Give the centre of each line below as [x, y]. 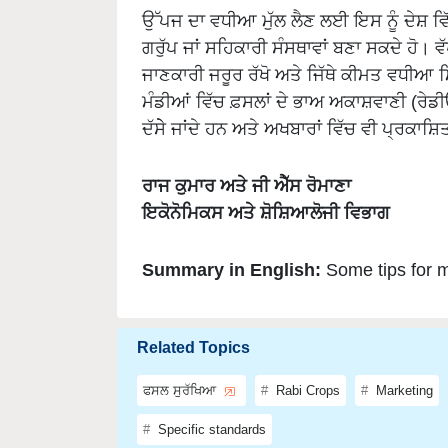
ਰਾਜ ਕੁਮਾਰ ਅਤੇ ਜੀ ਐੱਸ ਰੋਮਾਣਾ [246, 154]
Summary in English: [234, 238]
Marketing [402, 359]
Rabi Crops [306, 359]
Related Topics [193, 316]
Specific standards [210, 398]
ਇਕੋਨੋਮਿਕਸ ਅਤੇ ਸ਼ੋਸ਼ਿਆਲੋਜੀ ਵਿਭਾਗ [266, 181]
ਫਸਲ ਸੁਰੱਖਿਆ [181, 359]
